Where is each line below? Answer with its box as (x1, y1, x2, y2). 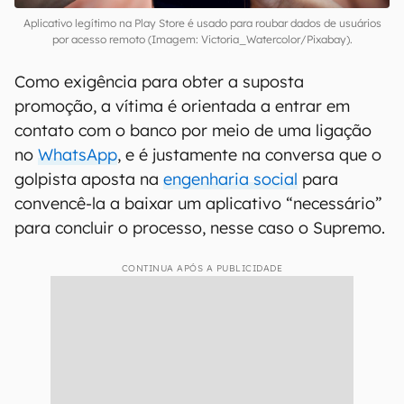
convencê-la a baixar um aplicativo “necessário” (14, 193, 382, 214)
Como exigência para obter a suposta (14, 71, 304, 92)
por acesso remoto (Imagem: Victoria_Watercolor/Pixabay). (51, 32, 353, 46)
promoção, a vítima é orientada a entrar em (14, 96, 350, 116)
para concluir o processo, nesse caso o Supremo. (14, 217, 385, 238)
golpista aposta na (14, 169, 163, 189)
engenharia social (163, 169, 298, 189)
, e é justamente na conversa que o (117, 144, 381, 165)
